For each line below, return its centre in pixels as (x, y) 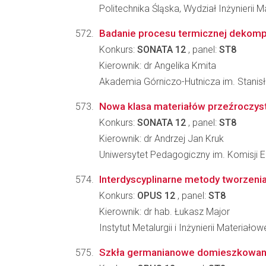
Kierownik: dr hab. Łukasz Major (164, 212)
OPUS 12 (156, 196)
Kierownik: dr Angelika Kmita (158, 66)
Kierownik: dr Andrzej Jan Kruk (161, 139)
